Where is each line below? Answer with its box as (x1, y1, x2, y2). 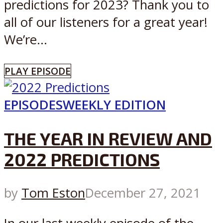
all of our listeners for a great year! (4, 13, 208, 31)
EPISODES (4, 96, 63, 113)
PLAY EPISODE (4, 64, 71, 78)
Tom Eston (21, 184, 85, 202)
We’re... (4, 31, 47, 49)
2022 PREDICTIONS (4, 149, 160, 170)
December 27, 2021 (85, 184, 201, 202)
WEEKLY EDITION (63, 96, 166, 113)
